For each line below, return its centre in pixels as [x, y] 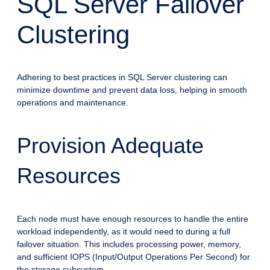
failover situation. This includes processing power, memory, [129, 244]
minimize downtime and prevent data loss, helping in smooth [132, 90]
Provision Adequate [110, 146]
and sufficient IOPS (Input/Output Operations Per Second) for [133, 257]
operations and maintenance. [73, 103]
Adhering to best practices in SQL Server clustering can [122, 77]
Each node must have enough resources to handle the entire [133, 219]
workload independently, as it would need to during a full [124, 232]
